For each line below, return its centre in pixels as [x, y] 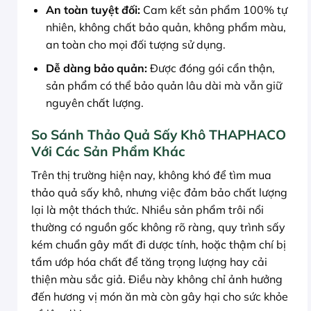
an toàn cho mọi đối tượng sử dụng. [135, 44]
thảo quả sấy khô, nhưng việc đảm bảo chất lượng [159, 192]
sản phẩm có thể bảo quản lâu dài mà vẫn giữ [163, 86]
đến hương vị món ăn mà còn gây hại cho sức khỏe [160, 296]
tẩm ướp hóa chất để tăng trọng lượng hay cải [149, 261]
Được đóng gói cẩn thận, [211, 68]
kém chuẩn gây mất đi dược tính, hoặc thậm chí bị [159, 244]
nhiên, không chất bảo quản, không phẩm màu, [166, 27]
